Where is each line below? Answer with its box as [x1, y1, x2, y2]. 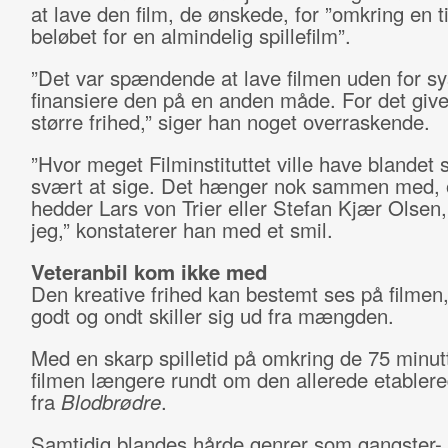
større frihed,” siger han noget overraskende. [30, 107, 430, 136]
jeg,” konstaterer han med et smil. [30, 215, 333, 244]
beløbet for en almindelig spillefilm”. [30, 21, 351, 50]
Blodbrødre [60, 387, 161, 416]
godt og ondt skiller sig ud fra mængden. [30, 301, 400, 330]
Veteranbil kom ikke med [30, 257, 267, 286]
